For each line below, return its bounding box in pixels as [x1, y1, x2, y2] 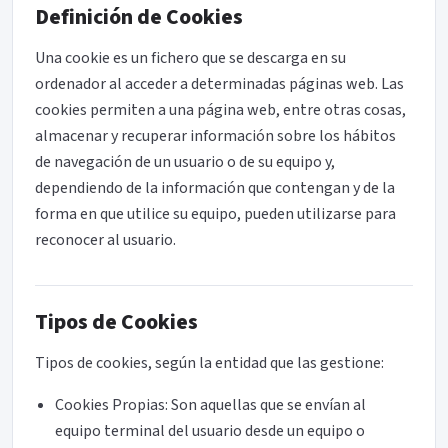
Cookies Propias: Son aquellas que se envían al [55, 393, 367, 416]
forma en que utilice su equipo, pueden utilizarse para [35, 202, 397, 225]
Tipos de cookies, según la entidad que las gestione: [35, 351, 385, 374]
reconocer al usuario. [35, 228, 177, 251]
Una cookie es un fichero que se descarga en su [35, 46, 347, 69]
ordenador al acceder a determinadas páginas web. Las [35, 72, 405, 95]
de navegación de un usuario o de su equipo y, [35, 150, 336, 173]
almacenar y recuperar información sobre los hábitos [35, 124, 397, 147]
